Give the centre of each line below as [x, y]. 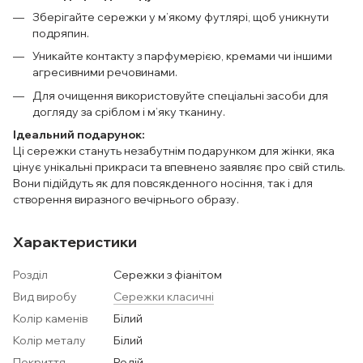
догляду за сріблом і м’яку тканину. [129, 111]
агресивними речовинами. [105, 73]
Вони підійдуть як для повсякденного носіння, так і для [163, 183]
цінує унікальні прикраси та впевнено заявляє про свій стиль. [179, 167]
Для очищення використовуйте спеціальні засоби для [180, 95]
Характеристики [75, 241]
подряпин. [61, 33]
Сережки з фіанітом [168, 274]
